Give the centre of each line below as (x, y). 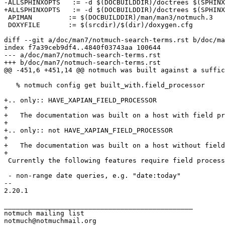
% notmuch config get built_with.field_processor (104, 85)
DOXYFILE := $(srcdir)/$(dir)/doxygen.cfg (22, 25)
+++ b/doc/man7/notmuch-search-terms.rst (82, 62)
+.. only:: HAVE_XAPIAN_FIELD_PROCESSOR (80, 100)
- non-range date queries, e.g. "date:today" (92, 175)
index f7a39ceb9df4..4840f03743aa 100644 (82, 47)
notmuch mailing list (44, 213)
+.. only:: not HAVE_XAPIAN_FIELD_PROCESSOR (88, 130)
